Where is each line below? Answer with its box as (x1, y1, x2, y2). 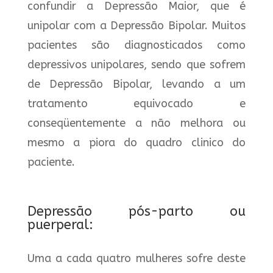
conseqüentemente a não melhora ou (27, 116, 246, 130)
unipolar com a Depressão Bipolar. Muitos (27, 18, 246, 32)
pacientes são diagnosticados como (27, 38, 246, 52)
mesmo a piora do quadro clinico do (27, 135, 246, 149)
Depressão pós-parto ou (27, 203, 246, 219)
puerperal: (27, 216, 93, 233)
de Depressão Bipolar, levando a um (27, 77, 246, 91)
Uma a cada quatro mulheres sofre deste (27, 251, 246, 265)
